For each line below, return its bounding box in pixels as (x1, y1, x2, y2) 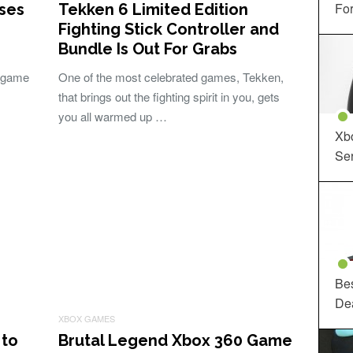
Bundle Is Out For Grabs (58, 39, 237, 58)
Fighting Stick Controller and (58, 20, 279, 39)
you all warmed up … (58, 108, 167, 124)
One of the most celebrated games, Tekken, (58, 69, 284, 85)
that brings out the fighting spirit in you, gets (58, 88, 280, 105)
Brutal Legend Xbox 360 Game (58, 331, 292, 350)
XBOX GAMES (58, 312, 115, 325)
